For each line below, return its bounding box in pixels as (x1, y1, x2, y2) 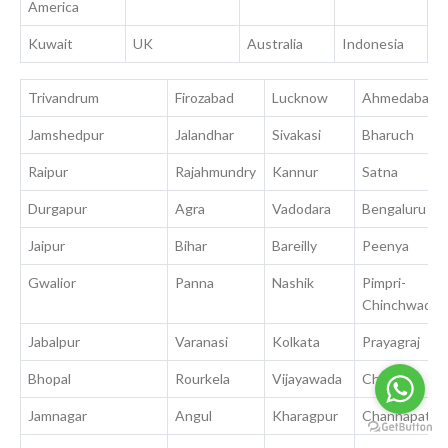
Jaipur (28, 237, 66, 255)
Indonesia (342, 35, 405, 53)
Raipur (28, 163, 69, 181)
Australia (247, 35, 304, 53)
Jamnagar (28, 407, 88, 425)
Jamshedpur (28, 126, 105, 144)
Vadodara (272, 200, 332, 218)
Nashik (272, 274, 315, 292)
